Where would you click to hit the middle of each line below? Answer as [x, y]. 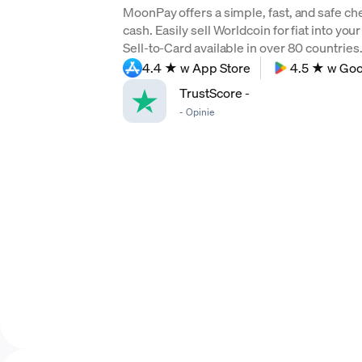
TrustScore [212, 93]
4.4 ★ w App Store [196, 67]
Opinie [200, 112]
